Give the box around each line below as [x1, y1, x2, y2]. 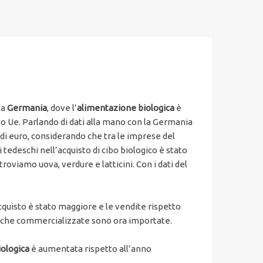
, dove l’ [47, 103, 77, 113]
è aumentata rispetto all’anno [29, 244, 151, 254]
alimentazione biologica [77, 103, 174, 113]
